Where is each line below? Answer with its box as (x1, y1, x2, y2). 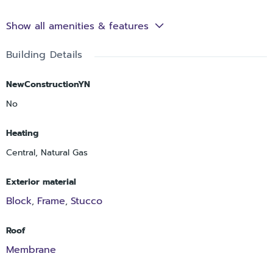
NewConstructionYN (6, 77, 90, 91)
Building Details (6, 47, 83, 62)
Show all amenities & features (6, 18, 149, 34)
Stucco (71, 193, 102, 208)
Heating (6, 126, 38, 140)
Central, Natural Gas (6, 146, 88, 159)
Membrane (6, 242, 56, 257)
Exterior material (6, 175, 76, 188)
